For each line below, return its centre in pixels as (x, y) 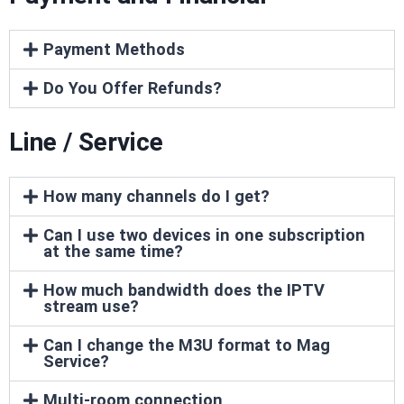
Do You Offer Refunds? (132, 88)
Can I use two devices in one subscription (204, 235)
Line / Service (86, 142)
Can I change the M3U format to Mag (186, 345)
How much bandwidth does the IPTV (184, 290)
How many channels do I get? (156, 197)
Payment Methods (114, 50)
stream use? (91, 307)
